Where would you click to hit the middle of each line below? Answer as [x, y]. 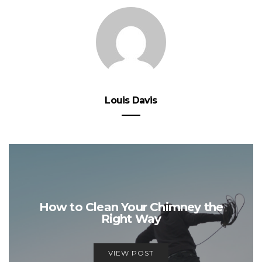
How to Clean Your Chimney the [131, 207]
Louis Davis [131, 101]
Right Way [131, 218]
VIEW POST [131, 253]
